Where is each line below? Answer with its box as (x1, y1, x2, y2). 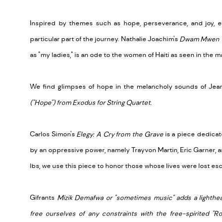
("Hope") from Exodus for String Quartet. (30, 98, 151, 107)
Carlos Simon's (30, 129, 77, 139)
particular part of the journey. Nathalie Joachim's (30, 34, 179, 44)
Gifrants (30, 193, 57, 202)
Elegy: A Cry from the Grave (76, 129, 163, 139)
